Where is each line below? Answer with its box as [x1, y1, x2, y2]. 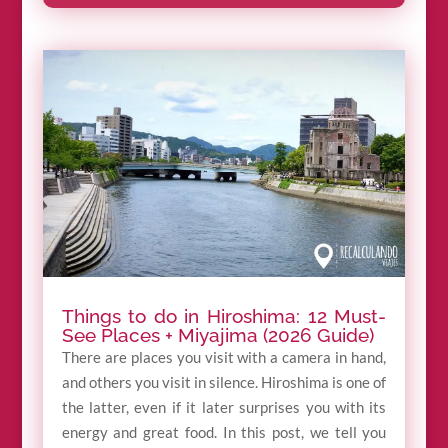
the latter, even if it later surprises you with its [61, 397, 387, 416]
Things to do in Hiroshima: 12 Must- [61, 304, 387, 327]
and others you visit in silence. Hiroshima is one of [61, 372, 387, 391]
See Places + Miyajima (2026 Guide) [61, 323, 374, 346]
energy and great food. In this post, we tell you [61, 422, 387, 441]
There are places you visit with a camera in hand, [61, 347, 387, 366]
